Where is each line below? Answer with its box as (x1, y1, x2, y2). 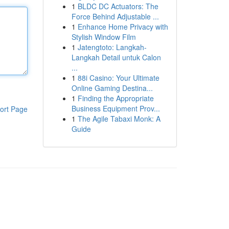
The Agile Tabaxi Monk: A (77, 113, 161, 124)
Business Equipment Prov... (71, 103, 160, 113)
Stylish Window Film (71, 32, 136, 42)
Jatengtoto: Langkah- (77, 42, 147, 52)
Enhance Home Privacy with (77, 21, 168, 32)
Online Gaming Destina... (71, 83, 153, 93)
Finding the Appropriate (77, 93, 154, 103)
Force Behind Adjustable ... (71, 11, 159, 21)
